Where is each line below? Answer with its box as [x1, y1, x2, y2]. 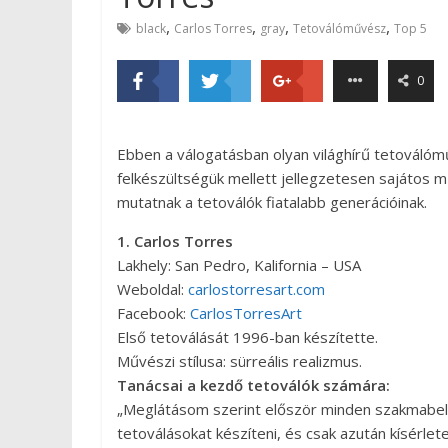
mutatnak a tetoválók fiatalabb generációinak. [117, 192, 427, 213]
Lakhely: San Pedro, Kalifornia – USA [117, 255, 361, 276]
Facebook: [117, 303, 190, 324]
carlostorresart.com [188, 279, 325, 300]
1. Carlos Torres [117, 231, 233, 252]
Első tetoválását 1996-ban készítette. [117, 327, 378, 348]
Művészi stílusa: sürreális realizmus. [117, 351, 362, 372]
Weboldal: [117, 279, 188, 300]
